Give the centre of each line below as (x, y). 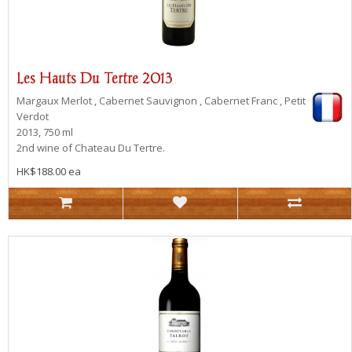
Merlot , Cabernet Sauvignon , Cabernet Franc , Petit (183, 100)
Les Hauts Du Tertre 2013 (94, 78)
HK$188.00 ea (49, 171)
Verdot (33, 116)
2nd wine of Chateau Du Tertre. (91, 147)
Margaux (39, 100)
